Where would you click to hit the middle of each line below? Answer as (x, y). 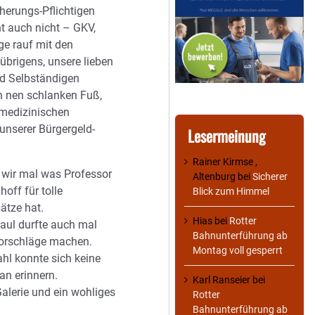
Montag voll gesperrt (238, 251)
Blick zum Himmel (231, 192)
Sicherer (270, 177)
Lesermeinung (227, 136)
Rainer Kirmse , (225, 162)
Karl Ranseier (221, 280)
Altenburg (214, 177)
